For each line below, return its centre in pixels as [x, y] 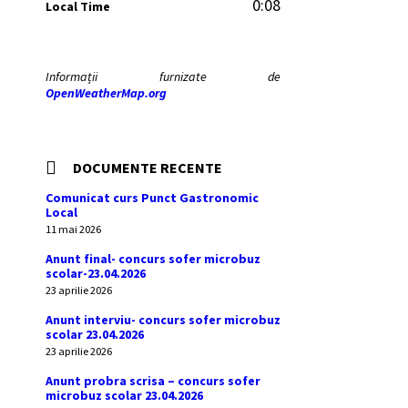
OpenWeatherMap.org [106, 93]
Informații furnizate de [163, 76]
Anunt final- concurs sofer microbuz [153, 259]
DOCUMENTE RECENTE [148, 168]
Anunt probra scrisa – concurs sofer [153, 381]
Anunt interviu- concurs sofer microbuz [163, 320]
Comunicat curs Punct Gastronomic [152, 198]
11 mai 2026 [73, 229]
